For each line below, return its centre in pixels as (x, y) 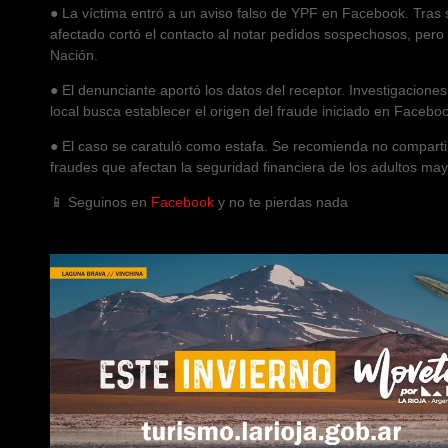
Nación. (74, 54)
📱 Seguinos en (100, 201)
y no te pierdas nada (281, 201)
